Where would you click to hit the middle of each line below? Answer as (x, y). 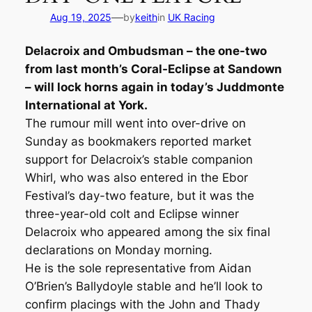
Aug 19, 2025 (80, 17)
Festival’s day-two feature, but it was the (139, 196)
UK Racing (191, 17)
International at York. (86, 106)
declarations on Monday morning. (118, 250)
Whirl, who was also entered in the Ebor (136, 178)
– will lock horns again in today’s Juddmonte (154, 87)
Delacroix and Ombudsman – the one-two (146, 51)
